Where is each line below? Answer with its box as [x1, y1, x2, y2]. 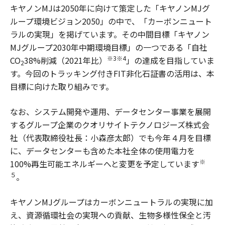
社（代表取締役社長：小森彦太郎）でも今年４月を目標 [10, 132, 211, 144]
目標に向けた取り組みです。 [10, 80, 114, 93]
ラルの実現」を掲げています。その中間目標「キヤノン [10, 28, 209, 41]
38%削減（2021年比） [24, 54, 107, 67]
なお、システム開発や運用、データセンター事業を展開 [10, 105, 211, 118]
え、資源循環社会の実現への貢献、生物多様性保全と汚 [10, 209, 211, 221]
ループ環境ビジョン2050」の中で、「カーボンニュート [10, 15, 212, 28]
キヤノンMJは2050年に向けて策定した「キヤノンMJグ [10, 2, 210, 15]
